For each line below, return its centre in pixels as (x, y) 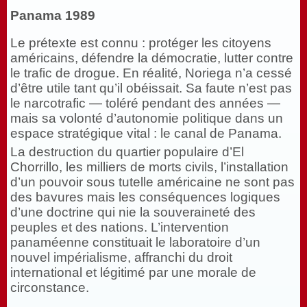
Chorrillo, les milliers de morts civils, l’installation (149, 167)
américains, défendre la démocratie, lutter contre (152, 58)
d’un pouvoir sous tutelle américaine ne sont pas (152, 182)
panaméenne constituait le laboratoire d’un (135, 243)
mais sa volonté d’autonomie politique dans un (147, 119)
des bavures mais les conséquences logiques (145, 197)
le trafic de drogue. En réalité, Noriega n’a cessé (151, 73)
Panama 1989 (53, 16)
